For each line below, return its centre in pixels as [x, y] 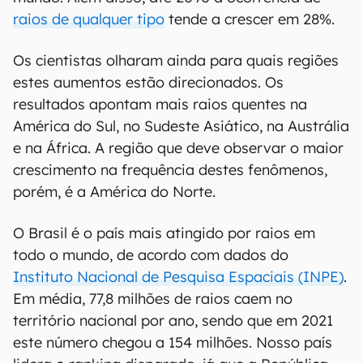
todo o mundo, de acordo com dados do [151, 255]
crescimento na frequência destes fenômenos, [170, 170]
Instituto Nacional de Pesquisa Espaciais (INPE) [178, 277]
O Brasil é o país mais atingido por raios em [164, 233]
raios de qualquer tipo [89, 19]
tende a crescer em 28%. [250, 19]
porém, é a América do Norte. [114, 192]
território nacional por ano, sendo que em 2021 [173, 321]
